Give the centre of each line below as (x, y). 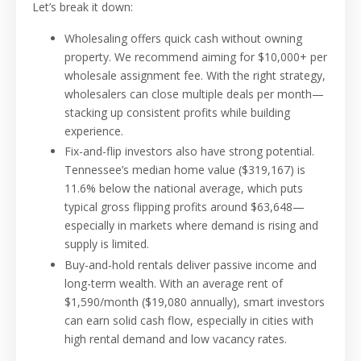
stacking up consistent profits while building (177, 112)
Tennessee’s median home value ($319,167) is (185, 170)
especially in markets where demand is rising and (191, 226)
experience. (94, 131)
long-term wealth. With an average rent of (174, 284)
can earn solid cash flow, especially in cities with (189, 321)
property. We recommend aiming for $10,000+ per (196, 56)
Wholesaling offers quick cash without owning (183, 38)
